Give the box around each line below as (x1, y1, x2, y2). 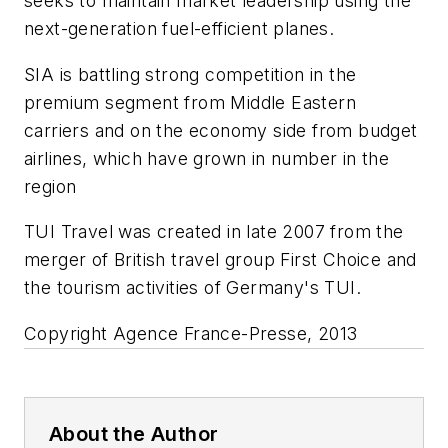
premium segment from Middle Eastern (24, 91, 356, 113)
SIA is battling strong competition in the (24, 63, 357, 85)
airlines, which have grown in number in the (24, 147, 390, 169)
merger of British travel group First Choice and (24, 249, 417, 271)
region (24, 175, 77, 197)
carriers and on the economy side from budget (24, 119, 418, 141)
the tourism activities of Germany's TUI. (24, 277, 361, 299)
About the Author (49, 421, 219, 446)
